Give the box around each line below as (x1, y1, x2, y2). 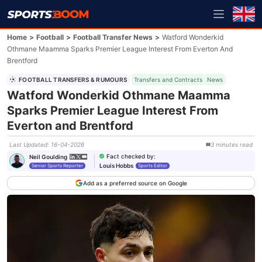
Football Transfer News (73, 33, 153, 42)
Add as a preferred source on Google (82, 180, 187, 187)
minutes (215, 141, 238, 148)
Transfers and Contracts (134, 76, 202, 83)
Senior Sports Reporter (32, 162, 83, 168)
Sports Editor (138, 162, 167, 168)
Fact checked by (106, 153, 154, 160)
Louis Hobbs (99, 162, 133, 169)
